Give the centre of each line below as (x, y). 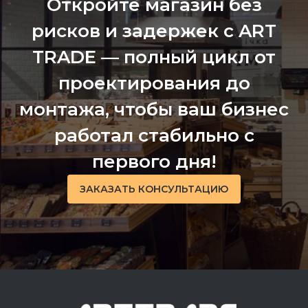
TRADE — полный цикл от (154, 57)
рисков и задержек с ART (154, 31)
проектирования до (154, 83)
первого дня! (154, 162)
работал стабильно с (154, 135)
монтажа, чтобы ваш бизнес (154, 109)
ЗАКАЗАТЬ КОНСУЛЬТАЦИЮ (154, 189)
